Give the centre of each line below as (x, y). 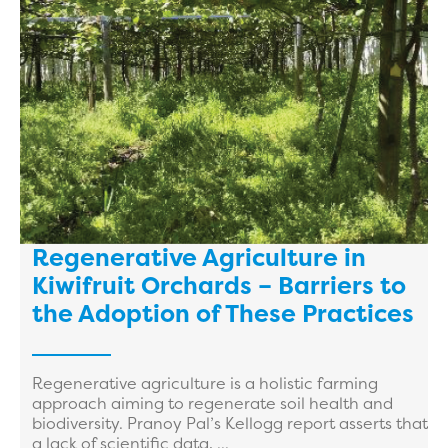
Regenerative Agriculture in (199, 258)
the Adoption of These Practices (223, 314)
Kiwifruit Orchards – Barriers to (219, 286)
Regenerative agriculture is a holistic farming (205, 383)
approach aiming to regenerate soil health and (212, 403)
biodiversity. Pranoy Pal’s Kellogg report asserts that (230, 423)
